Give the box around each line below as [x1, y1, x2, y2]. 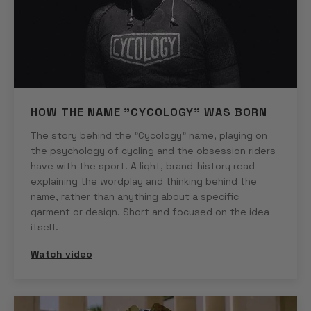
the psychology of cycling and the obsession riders [31, 144, 276, 158]
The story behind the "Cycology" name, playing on [31, 129, 267, 142]
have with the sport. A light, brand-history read [31, 160, 255, 173]
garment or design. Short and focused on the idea [31, 205, 269, 219]
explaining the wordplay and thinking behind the [31, 175, 257, 188]
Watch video [31, 248, 92, 261]
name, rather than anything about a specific [31, 190, 239, 203]
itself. [31, 221, 58, 234]
